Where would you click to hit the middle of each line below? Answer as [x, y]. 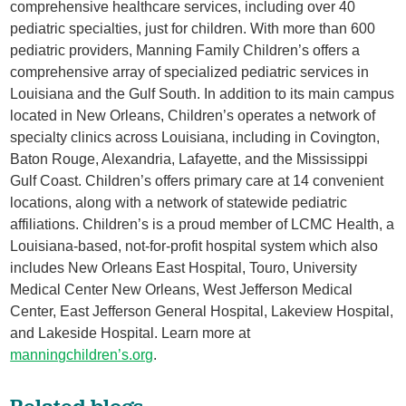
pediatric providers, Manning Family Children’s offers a [185, 51]
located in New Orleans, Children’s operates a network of [193, 116]
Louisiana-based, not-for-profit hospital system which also [194, 246]
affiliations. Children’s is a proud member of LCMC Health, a [203, 225]
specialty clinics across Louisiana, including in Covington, [195, 138]
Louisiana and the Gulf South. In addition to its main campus [203, 94]
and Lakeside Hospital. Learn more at [130, 333]
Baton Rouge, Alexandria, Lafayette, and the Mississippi [189, 159]
